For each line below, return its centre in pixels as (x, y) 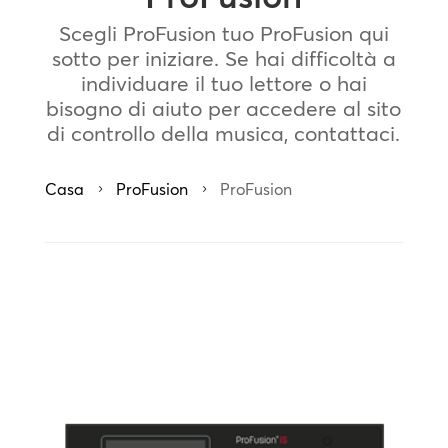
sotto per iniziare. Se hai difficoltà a (223, 58)
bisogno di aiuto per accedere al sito (224, 108)
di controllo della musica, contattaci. (224, 133)
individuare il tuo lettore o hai (223, 83)
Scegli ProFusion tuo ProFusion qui (223, 33)
